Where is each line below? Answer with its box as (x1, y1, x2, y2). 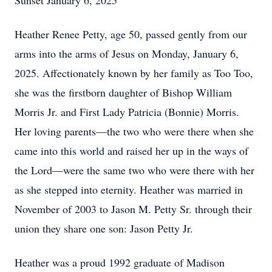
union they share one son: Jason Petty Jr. (15, 221, 197, 236)
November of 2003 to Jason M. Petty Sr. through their (15, 202, 252, 216)
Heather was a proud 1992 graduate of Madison (15, 255, 225, 270)
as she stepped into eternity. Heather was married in (15, 182, 243, 197)
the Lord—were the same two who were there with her (15, 163, 254, 177)
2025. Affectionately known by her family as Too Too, (15, 66, 253, 80)
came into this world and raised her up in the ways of (15, 143, 248, 158)
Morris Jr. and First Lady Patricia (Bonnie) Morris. (15, 104, 239, 119)
